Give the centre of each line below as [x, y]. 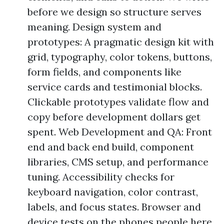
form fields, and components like [104, 72]
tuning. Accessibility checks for [101, 177]
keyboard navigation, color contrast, [113, 192]
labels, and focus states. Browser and [114, 207]
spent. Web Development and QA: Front [120, 132]
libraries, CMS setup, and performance [118, 162]
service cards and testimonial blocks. [115, 87]
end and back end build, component [111, 147]
